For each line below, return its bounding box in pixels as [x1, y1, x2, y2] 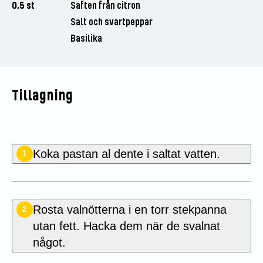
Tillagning [11, 87, 73, 104]
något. [32, 235, 66, 249]
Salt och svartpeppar [70, 16, 153, 28]
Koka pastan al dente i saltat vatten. [32, 147, 220, 160]
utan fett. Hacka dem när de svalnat [32, 219, 220, 232]
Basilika [70, 32, 102, 45]
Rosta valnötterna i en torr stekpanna [32, 203, 227, 216]
